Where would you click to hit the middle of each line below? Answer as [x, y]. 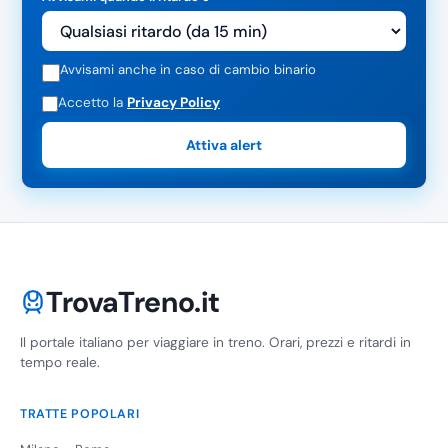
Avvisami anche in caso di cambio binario [188, 70]
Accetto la [92, 102]
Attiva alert [224, 145]
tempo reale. [60, 363]
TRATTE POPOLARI [80, 414]
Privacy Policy [173, 102]
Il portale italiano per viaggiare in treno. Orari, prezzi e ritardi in [215, 343]
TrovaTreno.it [133, 302]
